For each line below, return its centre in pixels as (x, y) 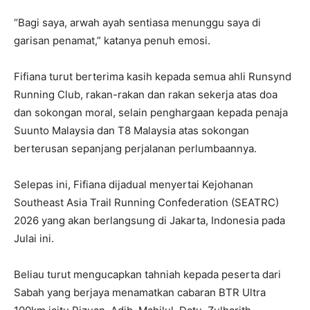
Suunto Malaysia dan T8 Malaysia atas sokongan (131, 131)
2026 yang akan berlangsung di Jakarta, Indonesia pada (149, 221)
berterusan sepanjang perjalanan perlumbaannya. (135, 149)
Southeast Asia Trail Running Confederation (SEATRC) (146, 203)
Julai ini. (34, 239)
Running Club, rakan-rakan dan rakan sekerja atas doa (146, 95)
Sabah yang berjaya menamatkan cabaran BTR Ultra (140, 293)
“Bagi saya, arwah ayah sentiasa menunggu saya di (137, 23)
